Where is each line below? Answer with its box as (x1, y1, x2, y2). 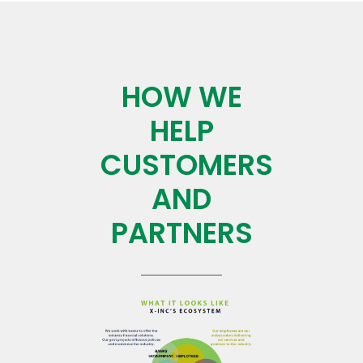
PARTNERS (110, 213, 253, 253)
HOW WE (121, 77, 242, 117)
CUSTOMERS (100, 145, 273, 185)
